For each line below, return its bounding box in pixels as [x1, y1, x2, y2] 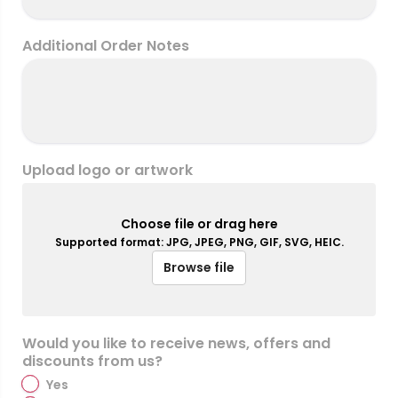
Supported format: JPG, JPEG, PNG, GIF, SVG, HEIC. [54, 235, 344, 251]
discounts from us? [22, 351, 163, 372]
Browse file [163, 259, 235, 277]
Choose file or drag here [120, 215, 278, 234]
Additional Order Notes [22, 36, 189, 57]
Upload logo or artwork [22, 160, 193, 181]
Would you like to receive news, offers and [22, 333, 330, 354]
